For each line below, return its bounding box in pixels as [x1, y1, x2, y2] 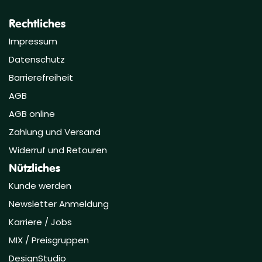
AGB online [9, 108, 55, 120]
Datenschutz [9, 53, 65, 66]
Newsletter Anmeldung [9, 198, 109, 211]
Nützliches [9, 161, 60, 175]
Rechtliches [9, 16, 65, 30]
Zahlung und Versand [9, 126, 101, 139]
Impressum [9, 35, 57, 48]
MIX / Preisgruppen [9, 234, 89, 247]
